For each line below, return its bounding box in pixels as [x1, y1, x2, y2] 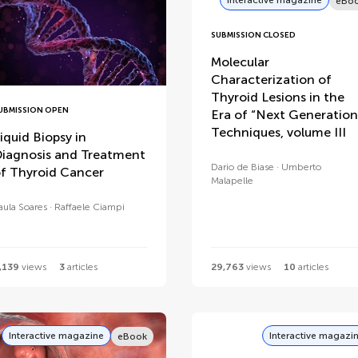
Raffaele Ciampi [54, 201, 125, 213]
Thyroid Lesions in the [210, 89, 344, 105]
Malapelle [210, 175, 253, 187]
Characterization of [210, 72, 332, 88]
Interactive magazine [8, 329, 104, 341]
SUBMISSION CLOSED [210, 30, 296, 41]
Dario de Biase [210, 161, 274, 173]
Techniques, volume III [210, 125, 346, 141]
